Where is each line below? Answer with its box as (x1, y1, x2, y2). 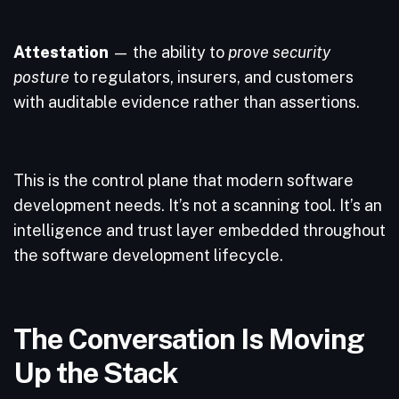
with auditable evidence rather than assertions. (13, 93, 363, 111)
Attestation (13, 43, 109, 61)
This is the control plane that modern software (13, 171, 354, 190)
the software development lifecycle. (13, 246, 287, 265)
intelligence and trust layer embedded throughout (13, 221, 386, 240)
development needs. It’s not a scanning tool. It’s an (13, 196, 382, 215)
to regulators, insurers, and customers (69, 68, 354, 86)
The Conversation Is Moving (13, 322, 364, 355)
